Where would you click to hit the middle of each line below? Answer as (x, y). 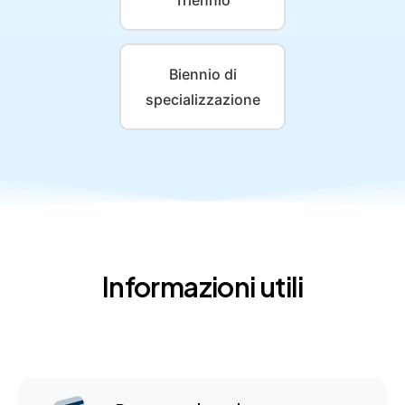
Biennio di (202, 75)
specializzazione (202, 100)
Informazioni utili (202, 287)
